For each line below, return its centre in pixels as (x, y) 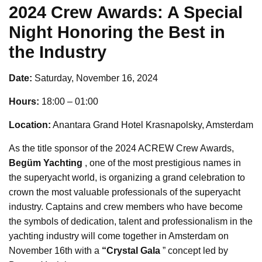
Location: (30, 125)
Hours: (24, 101)
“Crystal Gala (131, 250)
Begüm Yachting (47, 163)
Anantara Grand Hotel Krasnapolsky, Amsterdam (152, 125)
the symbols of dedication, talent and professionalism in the (131, 221)
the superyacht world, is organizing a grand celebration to (127, 177)
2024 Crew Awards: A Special (126, 12)
